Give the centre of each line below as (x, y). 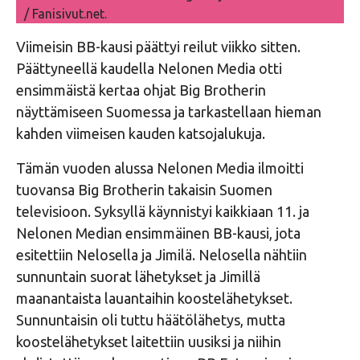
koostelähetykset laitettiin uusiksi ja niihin (149, 341)
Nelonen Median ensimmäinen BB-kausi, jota (158, 233)
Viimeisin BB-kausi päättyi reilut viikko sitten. (158, 46)
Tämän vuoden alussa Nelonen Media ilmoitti (160, 168)
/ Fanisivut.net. (65, 13)
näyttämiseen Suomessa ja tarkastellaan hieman (169, 111)
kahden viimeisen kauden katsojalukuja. (141, 133)
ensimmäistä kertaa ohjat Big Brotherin (141, 90)
